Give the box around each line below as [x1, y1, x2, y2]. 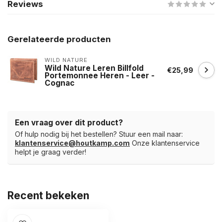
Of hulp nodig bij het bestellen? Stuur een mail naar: [15, 130, 183, 139]
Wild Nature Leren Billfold [45, 63, 144, 73]
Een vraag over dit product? [15, 118, 123, 128]
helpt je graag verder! [15, 148, 86, 157]
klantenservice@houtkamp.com [15, 139, 130, 148]
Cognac [45, 78, 74, 88]
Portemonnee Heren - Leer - [45, 70, 155, 80]
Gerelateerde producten [7, 34, 111, 45]
